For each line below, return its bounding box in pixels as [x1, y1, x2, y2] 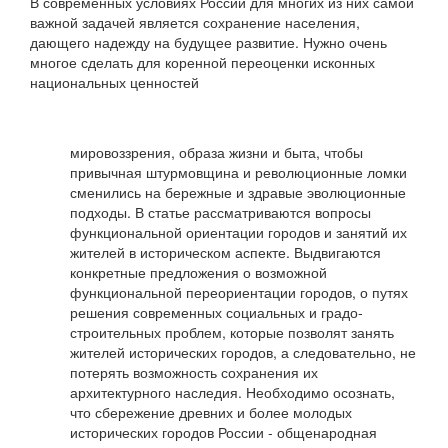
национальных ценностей [30, 72, 199, 92]
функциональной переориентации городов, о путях [70, 282, 408, 302]
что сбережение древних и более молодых [70, 402, 352, 422]
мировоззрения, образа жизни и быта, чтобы [70, 142, 363, 162]
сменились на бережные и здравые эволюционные [70, 182, 406, 202]
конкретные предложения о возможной [70, 262, 327, 282]
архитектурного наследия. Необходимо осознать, [70, 382, 395, 402]
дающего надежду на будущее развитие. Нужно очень [30, 32, 387, 52]
